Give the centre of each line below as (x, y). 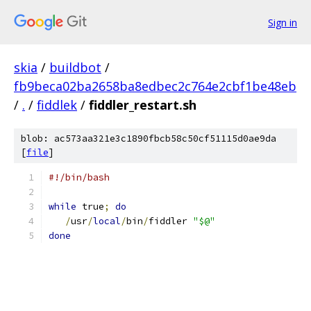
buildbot (75, 67)
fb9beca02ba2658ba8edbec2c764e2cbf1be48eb (155, 86)
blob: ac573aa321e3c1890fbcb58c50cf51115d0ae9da (149, 138)
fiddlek (57, 105)
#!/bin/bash (79, 177)
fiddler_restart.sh (143, 105)
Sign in (283, 22)
